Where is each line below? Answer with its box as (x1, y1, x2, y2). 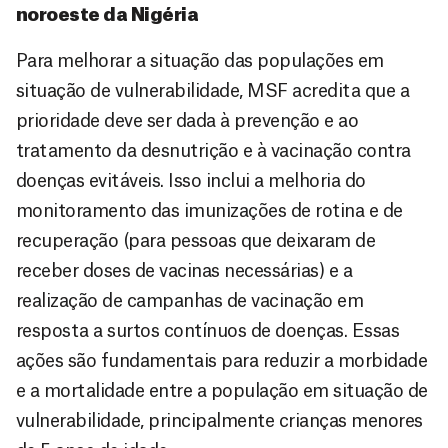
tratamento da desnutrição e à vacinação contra (16, 142, 411, 161)
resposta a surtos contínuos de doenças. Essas (16, 322, 400, 341)
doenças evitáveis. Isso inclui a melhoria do (16, 172, 366, 191)
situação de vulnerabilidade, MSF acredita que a (16, 82, 410, 101)
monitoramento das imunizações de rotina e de (16, 202, 403, 221)
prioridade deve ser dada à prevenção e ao (16, 112, 359, 131)
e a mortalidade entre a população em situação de (16, 382, 428, 401)
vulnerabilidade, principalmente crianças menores (16, 412, 423, 431)
